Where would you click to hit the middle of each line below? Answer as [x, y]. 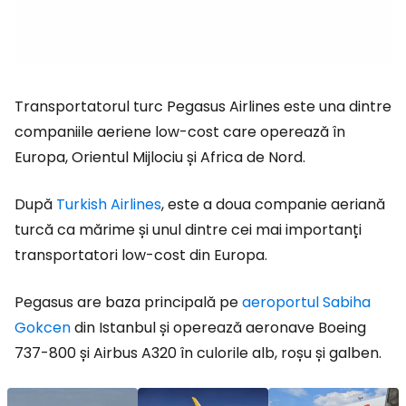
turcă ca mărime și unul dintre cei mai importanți [188, 230]
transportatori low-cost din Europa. [141, 255]
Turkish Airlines [109, 204]
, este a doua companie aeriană [273, 204]
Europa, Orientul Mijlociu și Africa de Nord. [160, 157]
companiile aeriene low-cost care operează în [180, 132]
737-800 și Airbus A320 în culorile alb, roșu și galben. [198, 353]
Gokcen [43, 328]
